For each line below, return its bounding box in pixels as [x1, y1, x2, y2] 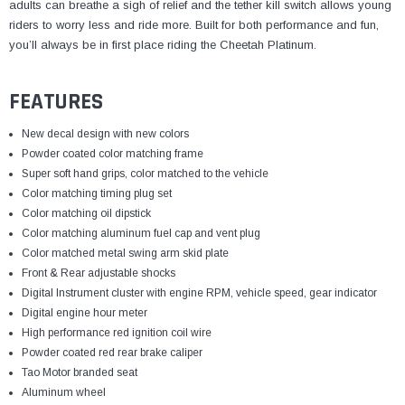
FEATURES [9, 88, 103, 118]
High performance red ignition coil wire [21, 326, 212, 340]
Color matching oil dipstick [21, 207, 151, 221]
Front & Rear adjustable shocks [21, 267, 175, 280]
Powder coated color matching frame [21, 147, 203, 161]
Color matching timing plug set [21, 187, 172, 201]
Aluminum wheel [21, 386, 108, 400]
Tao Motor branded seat [21, 366, 137, 380]
